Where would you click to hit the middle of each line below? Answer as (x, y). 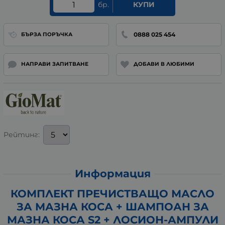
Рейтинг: (22, 135)
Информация (113, 174)
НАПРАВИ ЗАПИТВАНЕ (54, 64)
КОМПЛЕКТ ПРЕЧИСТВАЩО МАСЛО (113, 194)
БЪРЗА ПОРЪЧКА (46, 34)
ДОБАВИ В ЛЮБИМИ (164, 64)
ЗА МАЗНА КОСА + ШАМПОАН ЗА (113, 207)
